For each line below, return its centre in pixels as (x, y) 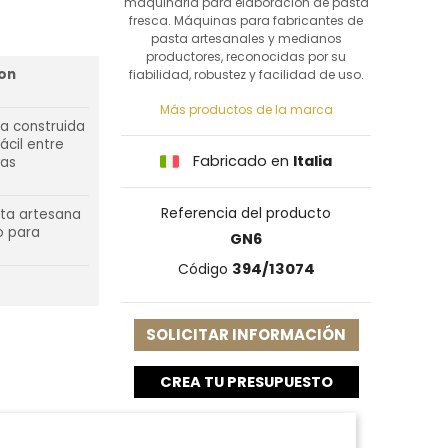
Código (202, 269)
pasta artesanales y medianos (246, 38)
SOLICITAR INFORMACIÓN (246, 335)
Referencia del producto (246, 213)
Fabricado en (241, 161)
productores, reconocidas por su (246, 56)
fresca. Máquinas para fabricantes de (246, 20)
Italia (312, 161)
